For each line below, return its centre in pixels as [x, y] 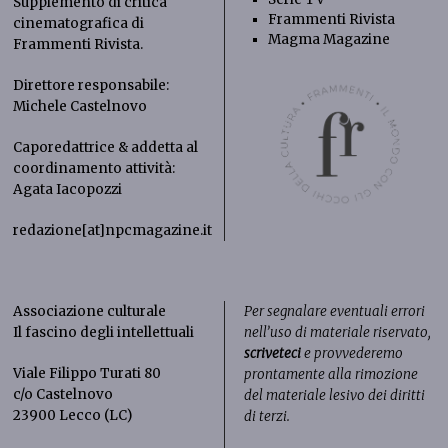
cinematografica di [79, 23]
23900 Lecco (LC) [73, 415]
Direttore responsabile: [91, 85]
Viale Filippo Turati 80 [87, 373]
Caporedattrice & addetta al [106, 147]
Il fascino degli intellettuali [104, 332]
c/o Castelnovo [63, 394]
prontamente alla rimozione [330, 374]
